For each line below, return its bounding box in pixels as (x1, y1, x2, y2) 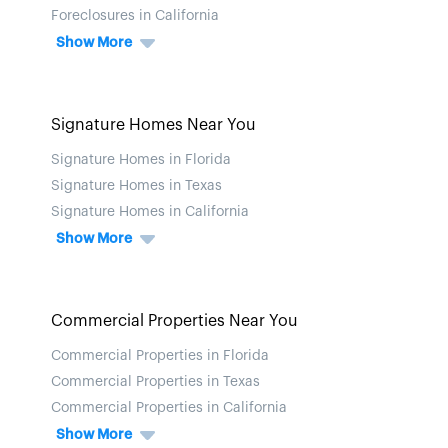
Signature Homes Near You (51, 117, 256, 133)
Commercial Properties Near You (51, 313, 298, 329)
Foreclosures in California (51, 9, 219, 23)
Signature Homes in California (51, 205, 249, 219)
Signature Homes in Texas (51, 179, 222, 193)
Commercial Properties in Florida (51, 349, 269, 363)
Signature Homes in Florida (51, 153, 231, 167)
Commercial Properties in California (51, 401, 287, 415)
